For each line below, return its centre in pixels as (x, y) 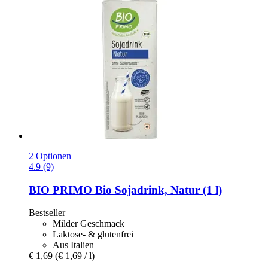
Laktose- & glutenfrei (93, 234)
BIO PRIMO (60, 190)
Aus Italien (73, 245)
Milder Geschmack (89, 224)
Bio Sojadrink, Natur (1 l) (157, 190)
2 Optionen (50, 156)
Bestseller (47, 213)
